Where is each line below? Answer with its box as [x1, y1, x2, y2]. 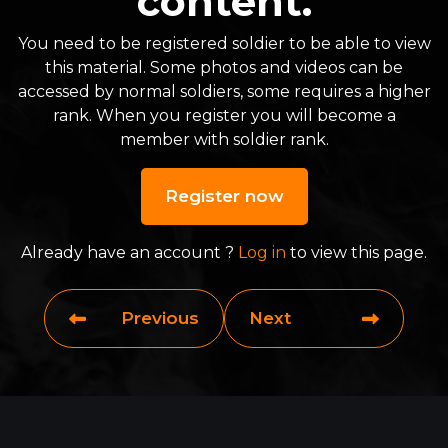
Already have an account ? [21, 243, 238, 262]
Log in [238, 243, 286, 262]
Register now [164, 186, 284, 206]
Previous [121, 308, 199, 328]
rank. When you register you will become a [52, 106, 396, 125]
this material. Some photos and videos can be [45, 58, 403, 77]
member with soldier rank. [119, 130, 329, 149]
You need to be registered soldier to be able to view [17, 34, 431, 53]
